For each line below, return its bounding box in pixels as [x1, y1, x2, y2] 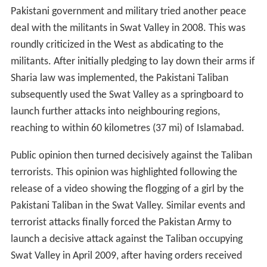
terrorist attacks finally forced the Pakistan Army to [10, 217, 232, 229]
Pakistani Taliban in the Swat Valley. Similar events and [10, 200, 245, 212]
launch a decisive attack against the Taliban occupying [10, 234, 243, 246]
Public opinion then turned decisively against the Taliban [10, 150, 252, 162]
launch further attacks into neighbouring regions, [10, 106, 220, 118]
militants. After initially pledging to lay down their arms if [10, 56, 255, 68]
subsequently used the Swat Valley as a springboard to [10, 89, 244, 101]
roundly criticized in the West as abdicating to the [10, 39, 223, 51]
